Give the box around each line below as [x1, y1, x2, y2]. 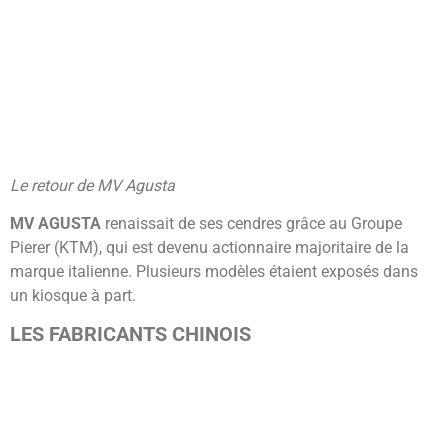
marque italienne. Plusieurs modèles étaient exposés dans [10, 262, 418, 282]
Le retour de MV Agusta [10, 175, 175, 195]
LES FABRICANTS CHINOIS [10, 322, 256, 347]
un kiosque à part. [10, 286, 140, 306]
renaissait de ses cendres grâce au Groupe [105, 214, 402, 234]
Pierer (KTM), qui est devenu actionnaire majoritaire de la [10, 238, 409, 258]
